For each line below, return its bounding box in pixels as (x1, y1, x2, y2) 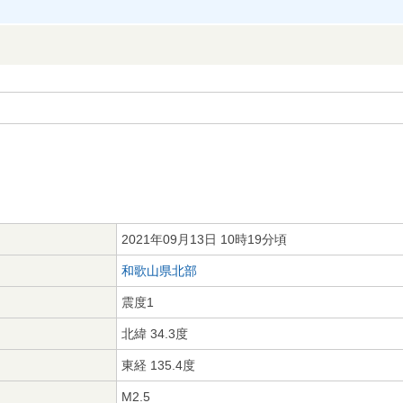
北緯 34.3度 (121, 327, 188, 341)
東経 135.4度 (121, 358, 195, 372)
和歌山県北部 (121, 264, 197, 278)
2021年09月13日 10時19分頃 (121, 232, 287, 246)
